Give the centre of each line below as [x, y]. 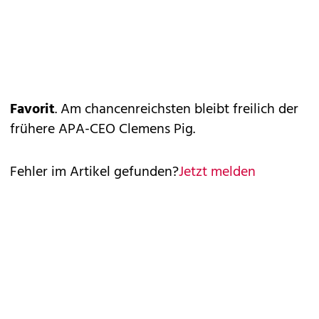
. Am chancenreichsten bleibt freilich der [177, 110]
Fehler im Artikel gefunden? [94, 173]
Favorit [32, 110]
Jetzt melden [217, 173]
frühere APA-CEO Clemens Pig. [103, 130]
